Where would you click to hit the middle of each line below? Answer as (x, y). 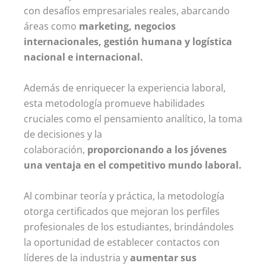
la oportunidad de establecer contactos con (122, 242)
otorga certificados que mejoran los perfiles (122, 211)
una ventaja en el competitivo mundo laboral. (133, 165)
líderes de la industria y (77, 257)
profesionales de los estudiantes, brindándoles (129, 227)
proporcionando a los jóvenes (157, 149)
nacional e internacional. (83, 57)
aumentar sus (163, 257)
